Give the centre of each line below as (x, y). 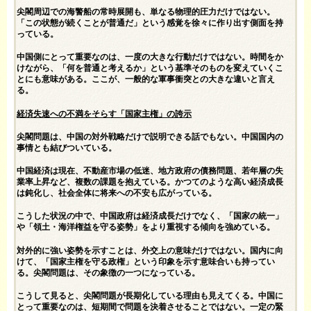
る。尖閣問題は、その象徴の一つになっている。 (109, 272)
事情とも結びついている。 (67, 148)
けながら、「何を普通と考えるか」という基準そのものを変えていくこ (150, 68)
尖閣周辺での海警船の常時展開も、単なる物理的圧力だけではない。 (146, 12)
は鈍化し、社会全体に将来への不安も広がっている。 (117, 193)
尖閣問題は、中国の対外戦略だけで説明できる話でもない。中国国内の (150, 136)
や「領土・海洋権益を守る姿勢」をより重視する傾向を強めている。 (146, 227)
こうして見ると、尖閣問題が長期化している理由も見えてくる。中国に (150, 296)
